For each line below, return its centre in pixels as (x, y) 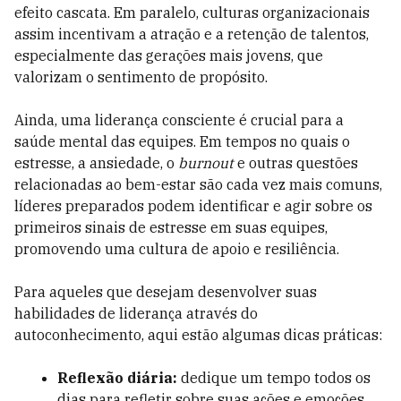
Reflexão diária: (117, 378)
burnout (206, 163)
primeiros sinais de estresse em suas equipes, (171, 227)
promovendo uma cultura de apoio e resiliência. (177, 249)
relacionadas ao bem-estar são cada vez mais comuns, (198, 184)
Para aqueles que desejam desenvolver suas (166, 292)
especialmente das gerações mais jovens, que (169, 55)
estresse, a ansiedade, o (96, 163)
